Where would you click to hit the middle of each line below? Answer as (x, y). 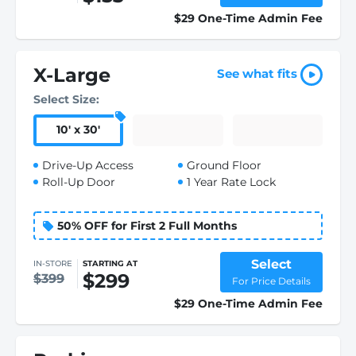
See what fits (259, 74)
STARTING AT (110, 263)
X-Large (72, 75)
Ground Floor (224, 165)
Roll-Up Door (79, 182)
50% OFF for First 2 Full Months (147, 225)
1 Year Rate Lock (231, 182)
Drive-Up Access (88, 165)
